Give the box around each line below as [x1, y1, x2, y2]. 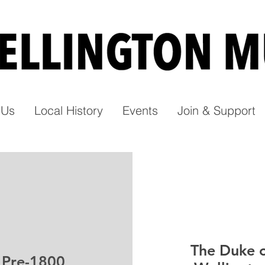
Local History [34, 103, 103, 118]
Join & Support [177, 103, 256, 118]
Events [122, 103, 158, 118]
